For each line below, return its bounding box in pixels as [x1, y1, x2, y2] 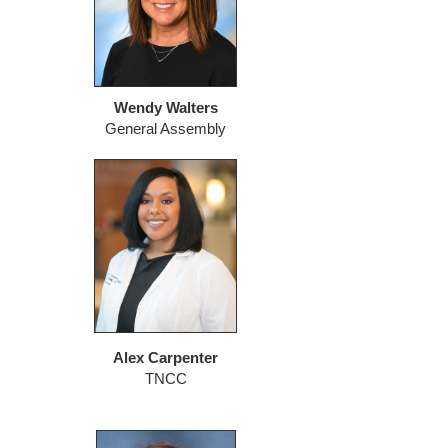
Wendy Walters [113, 100, 218, 117]
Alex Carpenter [113, 350, 218, 367]
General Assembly [105, 121, 226, 138]
